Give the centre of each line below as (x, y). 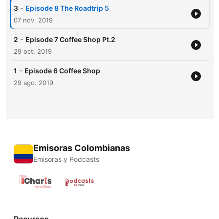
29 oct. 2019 (33, 52)
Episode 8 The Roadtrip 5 (67, 8)
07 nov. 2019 (33, 20)
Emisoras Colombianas (81, 148)
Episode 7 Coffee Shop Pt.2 (70, 40)
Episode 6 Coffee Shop (62, 71)
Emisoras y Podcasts (66, 159)
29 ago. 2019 (33, 83)
